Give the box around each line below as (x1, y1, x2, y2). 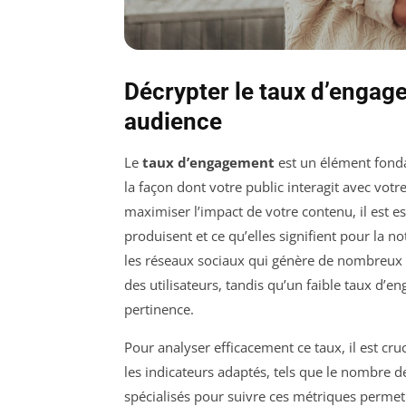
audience (124, 108, 222, 136)
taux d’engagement (142, 153, 275, 172)
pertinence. (124, 300, 194, 319)
